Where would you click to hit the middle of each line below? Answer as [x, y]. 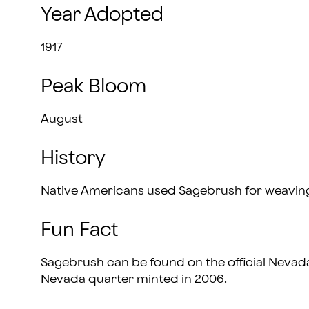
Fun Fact [79, 230]
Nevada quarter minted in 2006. [133, 279]
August [61, 119]
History [73, 158]
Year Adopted [102, 16]
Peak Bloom [93, 87]
